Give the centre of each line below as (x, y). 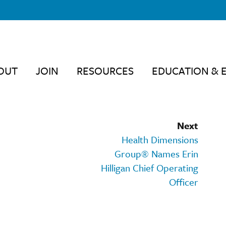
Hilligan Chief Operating (150, 167)
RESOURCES (105, 70)
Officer (184, 182)
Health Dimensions (160, 139)
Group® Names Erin (156, 153)
